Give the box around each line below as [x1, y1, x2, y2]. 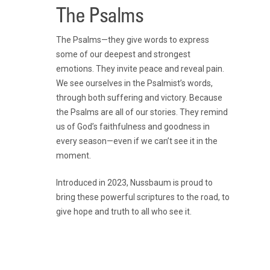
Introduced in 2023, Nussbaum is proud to [56, 177, 213, 187]
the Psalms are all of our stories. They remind [56, 107, 228, 117]
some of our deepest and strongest [56, 49, 191, 59]
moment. [56, 150, 92, 160]
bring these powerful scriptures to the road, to [56, 192, 230, 202]
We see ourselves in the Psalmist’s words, [56, 78, 213, 88]
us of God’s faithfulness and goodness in [56, 121, 210, 131]
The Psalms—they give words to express [56, 34, 210, 45]
